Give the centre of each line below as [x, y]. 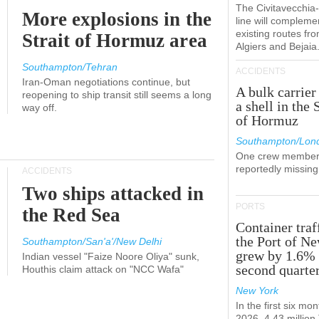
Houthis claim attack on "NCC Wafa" [103, 269]
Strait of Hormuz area [115, 41]
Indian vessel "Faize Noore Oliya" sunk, [111, 256]
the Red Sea [72, 215]
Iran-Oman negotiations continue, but [106, 82]
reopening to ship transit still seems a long [117, 95]
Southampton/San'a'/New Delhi [92, 241]
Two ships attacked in [113, 194]
